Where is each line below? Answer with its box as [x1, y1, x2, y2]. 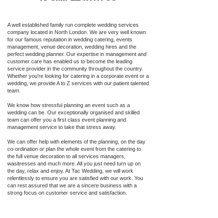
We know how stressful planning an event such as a [7, 102, 130, 108]
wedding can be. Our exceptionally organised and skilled [7, 109, 140, 115]
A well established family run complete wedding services [7, 22, 139, 28]
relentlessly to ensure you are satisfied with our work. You [7, 175, 143, 181]
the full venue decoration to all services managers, [7, 153, 126, 159]
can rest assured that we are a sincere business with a [7, 182, 137, 188]
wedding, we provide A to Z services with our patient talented [7, 80, 149, 86]
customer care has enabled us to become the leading [7, 58, 132, 64]
